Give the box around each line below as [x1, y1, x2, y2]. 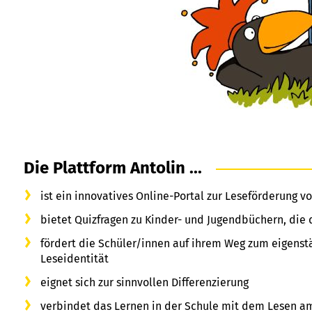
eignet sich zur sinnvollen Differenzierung [40, 275, 249, 289]
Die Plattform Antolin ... [24, 157, 202, 178]
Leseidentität [40, 251, 109, 265]
